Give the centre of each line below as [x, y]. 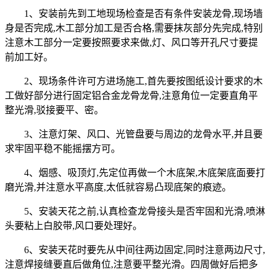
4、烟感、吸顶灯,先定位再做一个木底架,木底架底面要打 [145, 172]
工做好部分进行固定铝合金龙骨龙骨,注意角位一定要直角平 [131, 95]
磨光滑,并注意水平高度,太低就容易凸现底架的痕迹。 [118, 187]
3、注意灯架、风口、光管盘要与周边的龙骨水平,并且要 [143, 134]
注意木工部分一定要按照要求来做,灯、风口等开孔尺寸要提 [131, 42]
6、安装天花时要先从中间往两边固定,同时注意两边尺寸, [145, 250]
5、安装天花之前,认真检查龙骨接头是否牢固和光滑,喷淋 [145, 211]
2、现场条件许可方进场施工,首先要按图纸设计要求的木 [143, 81]
